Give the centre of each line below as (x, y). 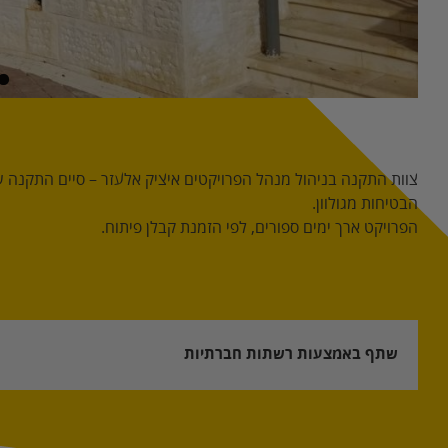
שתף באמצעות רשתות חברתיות (291, 355)
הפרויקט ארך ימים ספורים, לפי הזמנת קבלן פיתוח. (259, 228)
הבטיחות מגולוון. (365, 204)
